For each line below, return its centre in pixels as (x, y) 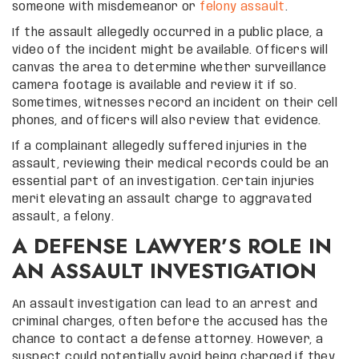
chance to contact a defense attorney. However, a (168, 339)
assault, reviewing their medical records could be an (171, 164)
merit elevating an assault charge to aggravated (162, 199)
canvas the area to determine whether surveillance (169, 68)
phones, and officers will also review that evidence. (167, 121)
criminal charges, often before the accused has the (170, 322)
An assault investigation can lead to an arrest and (165, 304)
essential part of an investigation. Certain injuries (163, 182)
